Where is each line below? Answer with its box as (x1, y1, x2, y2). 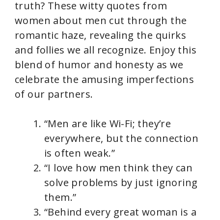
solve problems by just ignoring (44, 175, 198, 189)
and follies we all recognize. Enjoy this (15, 43, 196, 56)
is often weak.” (44, 146, 115, 160)
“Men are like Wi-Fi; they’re (44, 116, 171, 130)
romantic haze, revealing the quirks (15, 28, 186, 42)
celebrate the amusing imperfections (15, 72, 194, 86)
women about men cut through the (15, 13, 187, 27)
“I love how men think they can (44, 161, 192, 174)
